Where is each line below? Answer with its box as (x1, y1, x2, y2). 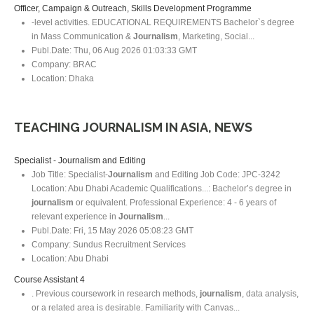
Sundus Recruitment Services (71, 239, 186, 250)
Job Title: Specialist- (32, 169, 108, 179)
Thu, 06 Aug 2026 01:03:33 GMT (71, 45, 197, 55)
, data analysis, (242, 288, 299, 299)
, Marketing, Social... (178, 31, 254, 41)
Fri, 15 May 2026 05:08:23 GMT (71, 225, 193, 235)
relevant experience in (32, 211, 118, 221)
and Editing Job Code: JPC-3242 (153, 169, 280, 179)
